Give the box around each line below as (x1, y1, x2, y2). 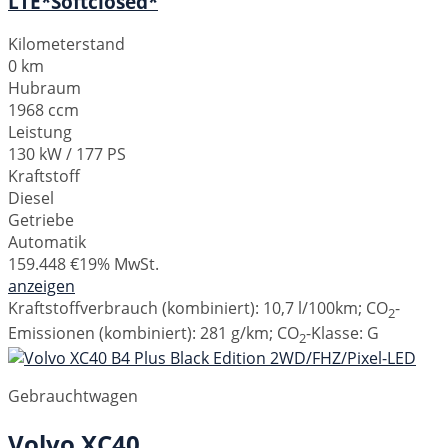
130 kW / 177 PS (8, 142, 126, 165)
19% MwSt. (79, 252, 159, 275)
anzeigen (8, 274, 75, 297)
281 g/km (200, 321, 269, 344)
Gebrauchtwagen (8, 384, 138, 407)
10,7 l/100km (263, 296, 358, 319)
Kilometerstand (8, 32, 125, 55)
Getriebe (8, 208, 74, 231)
